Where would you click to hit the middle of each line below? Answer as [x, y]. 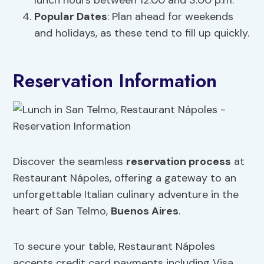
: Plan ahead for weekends [171, 17]
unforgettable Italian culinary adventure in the [126, 195]
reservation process [179, 162]
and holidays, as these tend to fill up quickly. [142, 33]
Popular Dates [71, 17]
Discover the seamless [70, 162]
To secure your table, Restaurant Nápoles [114, 247]
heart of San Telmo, [62, 211]
